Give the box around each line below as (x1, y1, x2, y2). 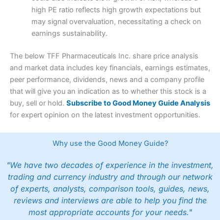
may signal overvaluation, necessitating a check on (31, 17, 201, 27)
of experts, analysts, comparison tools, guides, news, (10, 184, 210, 194)
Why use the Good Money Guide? (52, 139, 168, 148)
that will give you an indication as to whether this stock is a (10, 87, 206, 96)
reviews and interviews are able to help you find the (13, 195, 207, 206)
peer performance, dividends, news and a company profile (10, 75, 204, 84)
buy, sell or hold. (10, 99, 66, 108)
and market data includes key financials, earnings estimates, (10, 63, 210, 73)
